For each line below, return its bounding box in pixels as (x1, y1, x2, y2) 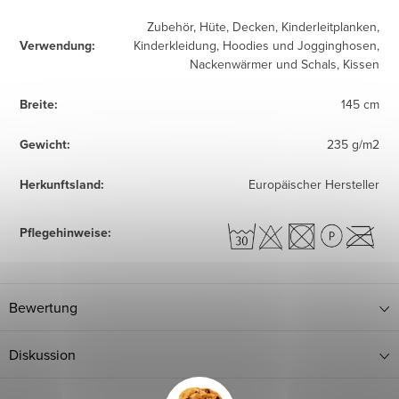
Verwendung (20, 37, 92, 56)
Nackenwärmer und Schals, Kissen (190, 55, 379, 74)
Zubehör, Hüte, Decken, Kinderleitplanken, (147, 18, 379, 37)
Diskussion (9, 345, 76, 365)
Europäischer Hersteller (248, 175, 379, 194)
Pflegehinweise (20, 224, 108, 243)
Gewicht (20, 135, 67, 155)
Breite (20, 95, 54, 115)
